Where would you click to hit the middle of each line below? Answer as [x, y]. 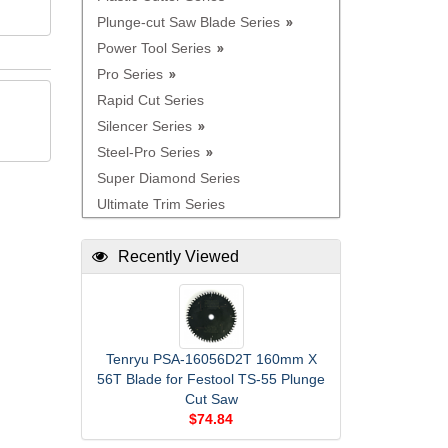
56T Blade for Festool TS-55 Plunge [211, 379]
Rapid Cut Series [150, 100]
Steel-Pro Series [148, 152]
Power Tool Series [154, 48]
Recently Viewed [178, 256]
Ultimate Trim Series [161, 204]
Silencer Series [144, 126]
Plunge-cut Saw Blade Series [188, 22]
